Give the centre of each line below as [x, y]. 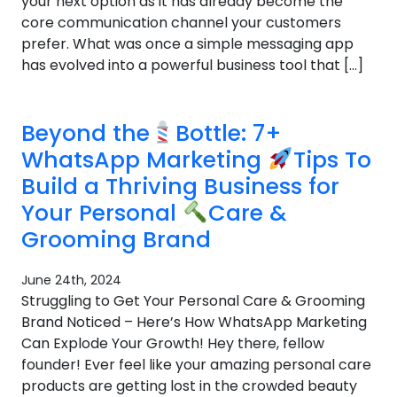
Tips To [332, 160]
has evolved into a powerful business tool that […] [192, 65]
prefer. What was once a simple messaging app [187, 44]
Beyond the [86, 133]
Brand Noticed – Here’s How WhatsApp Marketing [194, 322]
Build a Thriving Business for [180, 187]
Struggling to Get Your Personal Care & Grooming [193, 301]
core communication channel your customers [181, 23]
